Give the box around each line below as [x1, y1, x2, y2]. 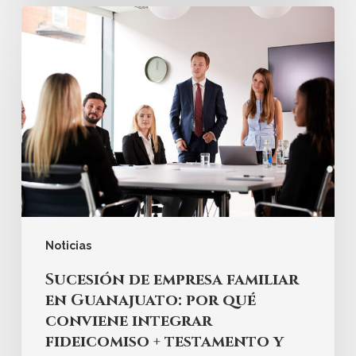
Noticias [44, 238, 91, 252]
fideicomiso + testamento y [44, 330, 284, 352]
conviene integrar [44, 309, 212, 331]
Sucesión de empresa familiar [44, 268, 299, 290]
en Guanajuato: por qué [44, 288, 256, 311]
